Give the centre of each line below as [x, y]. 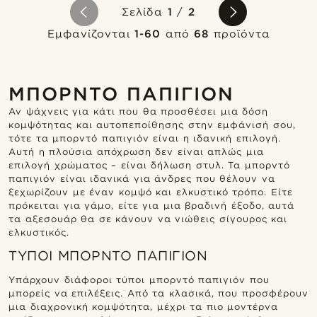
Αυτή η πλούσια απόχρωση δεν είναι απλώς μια [136, 151]
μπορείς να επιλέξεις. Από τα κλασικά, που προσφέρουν [158, 293]
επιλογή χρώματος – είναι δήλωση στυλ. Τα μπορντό [149, 165]
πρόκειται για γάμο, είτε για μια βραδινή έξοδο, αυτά [151, 205]
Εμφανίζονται [91, 34]
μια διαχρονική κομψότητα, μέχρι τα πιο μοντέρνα [143, 306]
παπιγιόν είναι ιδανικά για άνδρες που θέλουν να [142, 178]
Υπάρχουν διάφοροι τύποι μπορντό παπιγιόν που [139, 279]
